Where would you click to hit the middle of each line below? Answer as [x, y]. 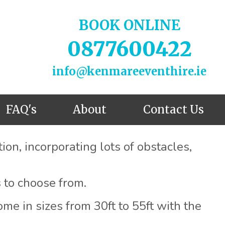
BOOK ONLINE [129, 25]
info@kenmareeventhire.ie [129, 71]
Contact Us [173, 109]
